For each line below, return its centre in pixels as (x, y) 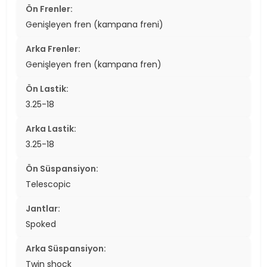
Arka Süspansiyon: (66, 248)
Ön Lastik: (47, 89)
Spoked (41, 224)
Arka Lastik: (51, 128)
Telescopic (48, 184)
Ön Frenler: (49, 9)
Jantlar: (43, 208)
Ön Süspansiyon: (62, 168)
